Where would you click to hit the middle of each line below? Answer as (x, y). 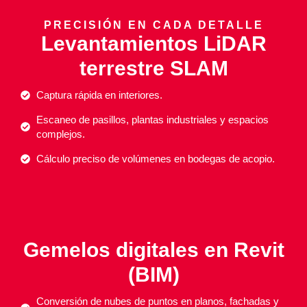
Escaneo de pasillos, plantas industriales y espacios (152, 120)
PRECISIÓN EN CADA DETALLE (153, 25)
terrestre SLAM (153, 68)
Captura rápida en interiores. (99, 95)
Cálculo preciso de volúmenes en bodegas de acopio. (155, 159)
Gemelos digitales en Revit (153, 250)
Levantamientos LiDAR (153, 44)
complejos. (60, 134)
